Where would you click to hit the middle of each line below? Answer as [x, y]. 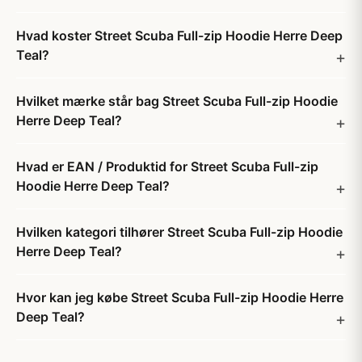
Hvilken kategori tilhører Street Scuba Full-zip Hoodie [179, 232]
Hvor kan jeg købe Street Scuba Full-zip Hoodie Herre [180, 297]
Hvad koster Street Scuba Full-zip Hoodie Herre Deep [179, 36]
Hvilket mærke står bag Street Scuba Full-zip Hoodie [177, 101]
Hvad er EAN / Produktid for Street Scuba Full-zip [167, 166]
